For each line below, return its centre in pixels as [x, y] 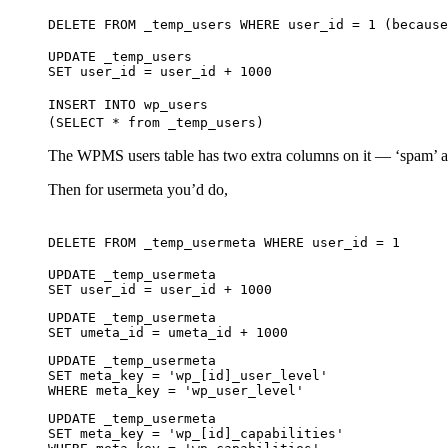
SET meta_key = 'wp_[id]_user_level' [188, 376]
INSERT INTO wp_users [128, 105]
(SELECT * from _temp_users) [156, 123]
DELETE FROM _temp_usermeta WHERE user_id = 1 [224, 243]
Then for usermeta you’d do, [138, 190]
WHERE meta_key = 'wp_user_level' [176, 391]
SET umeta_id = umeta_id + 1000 [168, 333]
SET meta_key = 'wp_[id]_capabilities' [196, 434]
